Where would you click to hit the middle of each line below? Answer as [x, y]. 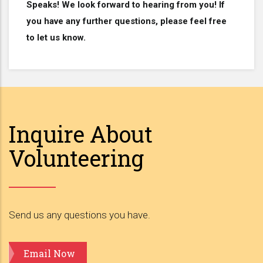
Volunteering [76, 158]
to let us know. [56, 37]
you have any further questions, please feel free [127, 21]
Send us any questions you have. [80, 215]
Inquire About [81, 134]
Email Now [49, 253]
